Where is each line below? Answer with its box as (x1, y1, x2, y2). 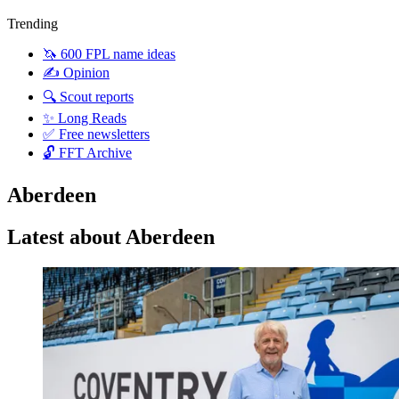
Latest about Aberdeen (7, 225, 215, 249)
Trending (7, 15, 58, 31)
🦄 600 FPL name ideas (43, 45, 175, 61)
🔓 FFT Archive (43, 144, 132, 160)
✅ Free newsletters (43, 126, 150, 142)
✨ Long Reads (43, 110, 126, 126)
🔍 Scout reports (43, 88, 134, 104)
